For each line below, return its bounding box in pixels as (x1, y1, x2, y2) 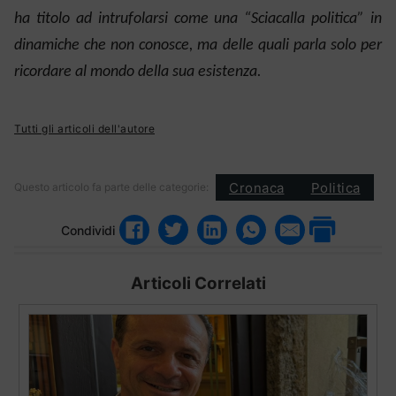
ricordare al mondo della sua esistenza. (14, 64, 262, 81)
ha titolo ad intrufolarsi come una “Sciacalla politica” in (14, 11, 382, 28)
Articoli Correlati (130, 273, 266, 294)
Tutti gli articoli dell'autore (14, 122, 155, 136)
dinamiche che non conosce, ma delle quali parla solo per (14, 37, 382, 55)
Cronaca (229, 179, 285, 196)
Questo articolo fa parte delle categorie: (14, 180, 209, 194)
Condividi (61, 222, 115, 238)
